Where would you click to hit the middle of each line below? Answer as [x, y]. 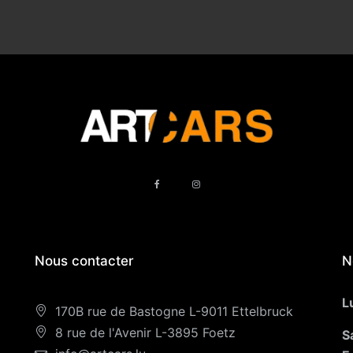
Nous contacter [84, 261]
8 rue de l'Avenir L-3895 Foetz [145, 333]
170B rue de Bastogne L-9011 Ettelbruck [174, 311]
